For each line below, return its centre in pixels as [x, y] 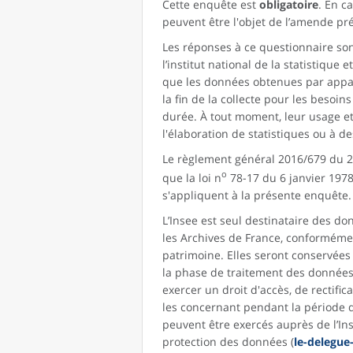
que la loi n [192, 177]
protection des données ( [228, 341]
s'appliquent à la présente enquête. [257, 195]
